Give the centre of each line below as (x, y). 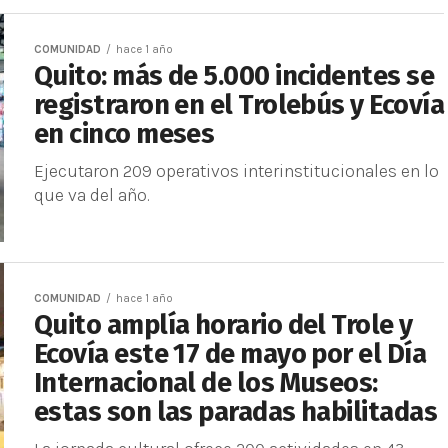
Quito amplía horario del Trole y (223, 325)
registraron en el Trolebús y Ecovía (239, 105)
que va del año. (92, 195)
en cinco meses (124, 134)
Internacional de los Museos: (206, 383)
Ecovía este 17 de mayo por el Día (230, 354)
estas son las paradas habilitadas (236, 412)
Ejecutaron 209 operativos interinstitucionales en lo (236, 171)
